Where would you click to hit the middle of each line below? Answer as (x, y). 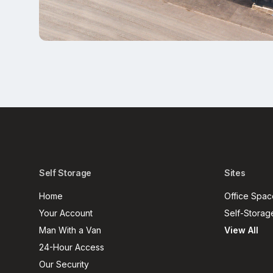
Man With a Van (70, 230)
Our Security (64, 264)
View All (241, 230)
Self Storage (65, 173)
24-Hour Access (72, 247)
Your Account (66, 213)
